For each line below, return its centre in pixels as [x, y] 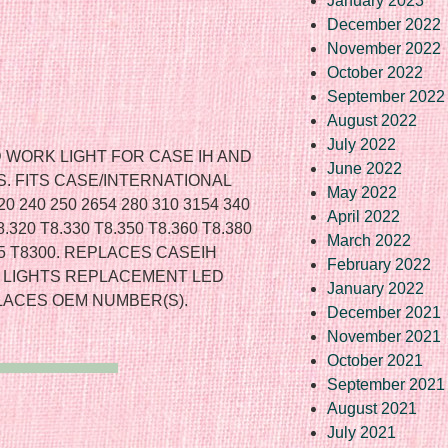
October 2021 [375, 360]
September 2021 [386, 384]
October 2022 [375, 72]
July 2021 [361, 432]
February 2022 [379, 264]
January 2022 [375, 288]
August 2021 [372, 408]
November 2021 [384, 336]
